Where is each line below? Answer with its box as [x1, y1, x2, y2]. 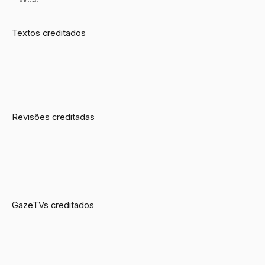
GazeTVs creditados [12, 199, 95, 211]
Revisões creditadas [12, 111, 95, 122]
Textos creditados [12, 27, 86, 38]
